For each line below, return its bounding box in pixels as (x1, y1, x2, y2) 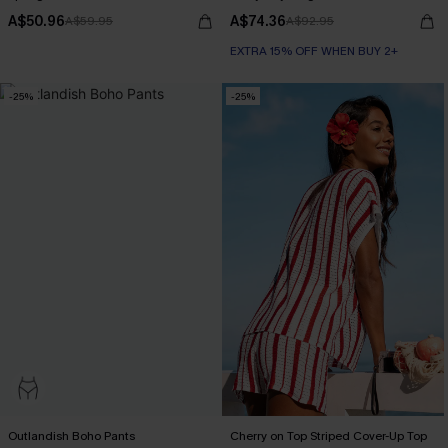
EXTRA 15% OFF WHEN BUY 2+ (230, 43, 398, 59)
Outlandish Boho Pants (8, 428, 135, 444)
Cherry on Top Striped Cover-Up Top (230, 428, 427, 444)
